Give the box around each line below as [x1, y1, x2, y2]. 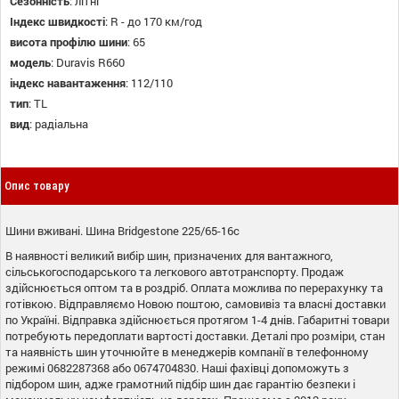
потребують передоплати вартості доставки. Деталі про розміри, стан [5, 327, 385, 344]
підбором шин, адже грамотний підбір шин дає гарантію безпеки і [5, 375, 355, 392]
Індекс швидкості [10, 12, 105, 29]
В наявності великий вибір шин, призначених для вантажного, [5, 247, 333, 264]
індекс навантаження [10, 74, 126, 91]
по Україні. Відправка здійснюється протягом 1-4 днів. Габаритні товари [5, 311, 389, 328]
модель [10, 53, 51, 70]
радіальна [35, 115, 88, 132]
